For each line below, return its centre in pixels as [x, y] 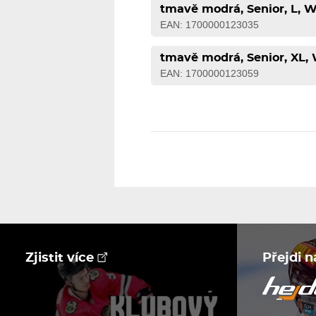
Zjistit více [62, 258]
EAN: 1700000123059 [210, 73]
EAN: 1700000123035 [210, 25]
